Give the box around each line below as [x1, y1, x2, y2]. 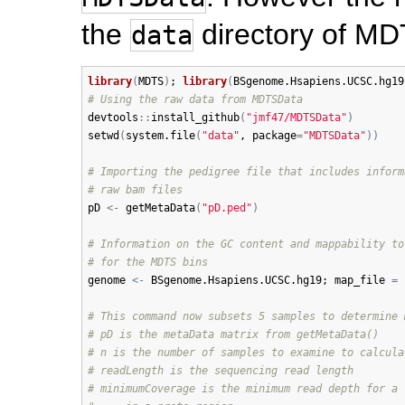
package [251, 129, 297, 143]
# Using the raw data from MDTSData [87, 93, 303, 107]
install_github [150, 111, 240, 125]
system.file [125, 129, 195, 143]
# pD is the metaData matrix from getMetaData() [87, 328, 379, 342]
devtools [87, 111, 138, 125]
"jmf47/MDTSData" [245, 111, 347, 125]
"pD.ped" [201, 202, 252, 215]
